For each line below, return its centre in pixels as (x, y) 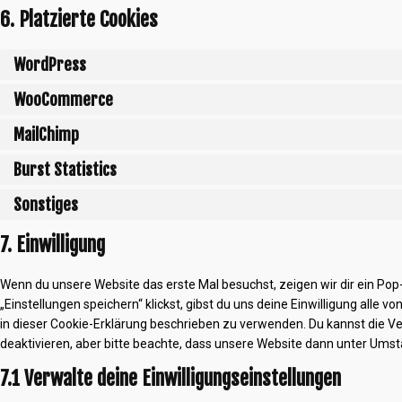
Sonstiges (46, 204)
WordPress (50, 64)
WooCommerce (63, 99)
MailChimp (46, 134)
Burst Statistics (65, 169)
